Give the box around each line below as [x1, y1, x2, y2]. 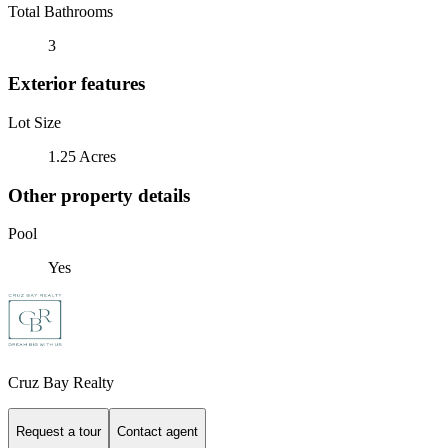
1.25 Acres [48, 147, 116, 165]
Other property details [8, 184, 190, 206]
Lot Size [8, 113, 61, 131]
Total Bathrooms [8, 2, 113, 20]
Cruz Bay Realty [8, 373, 114, 391]
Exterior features [8, 73, 145, 95]
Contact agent [117, 423, 198, 439]
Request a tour [16, 423, 101, 439]
